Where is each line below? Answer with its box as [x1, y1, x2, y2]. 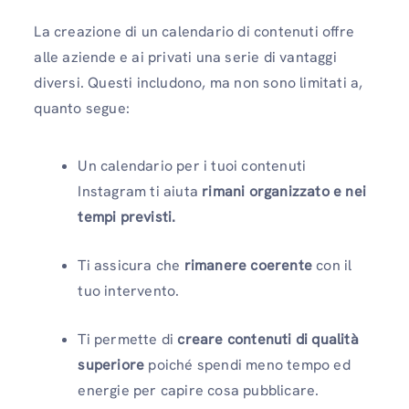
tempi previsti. [78, 206, 176, 226]
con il [316, 255, 352, 275]
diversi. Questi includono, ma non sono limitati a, [34, 72, 363, 92]
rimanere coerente [184, 255, 317, 275]
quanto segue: [34, 98, 134, 118]
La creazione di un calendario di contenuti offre [34, 21, 354, 41]
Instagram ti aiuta [78, 181, 203, 201]
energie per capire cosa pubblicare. [78, 380, 323, 400]
